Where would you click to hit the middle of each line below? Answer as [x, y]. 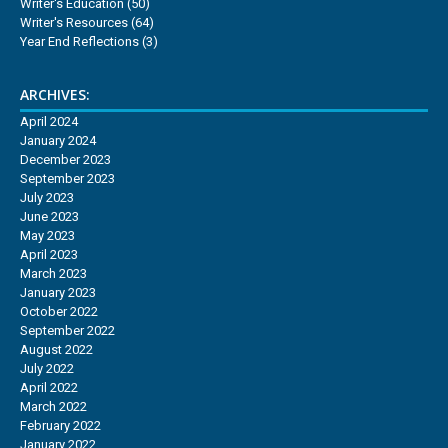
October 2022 [59, 311]
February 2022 [60, 425]
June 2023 [49, 216]
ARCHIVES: [55, 94]
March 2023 [53, 273]
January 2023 [58, 292]
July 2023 [47, 197]
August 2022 [56, 349]
